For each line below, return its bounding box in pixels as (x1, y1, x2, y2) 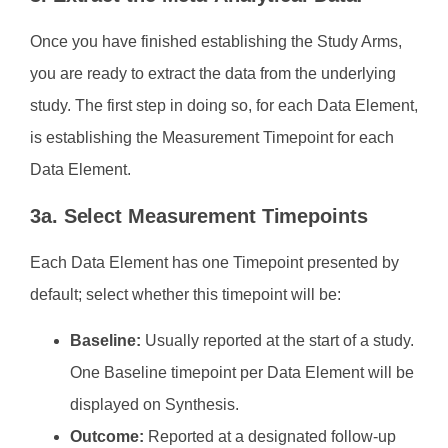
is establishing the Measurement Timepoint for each (30, 129, 394, 147)
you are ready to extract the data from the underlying (30, 65, 396, 83)
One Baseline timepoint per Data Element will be (70, 364, 414, 382)
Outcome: (70, 428, 148, 446)
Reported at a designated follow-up (148, 428, 396, 446)
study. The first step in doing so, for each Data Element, (30, 97, 418, 115)
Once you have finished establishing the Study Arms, (30, 33, 402, 51)
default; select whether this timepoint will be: (30, 285, 341, 303)
